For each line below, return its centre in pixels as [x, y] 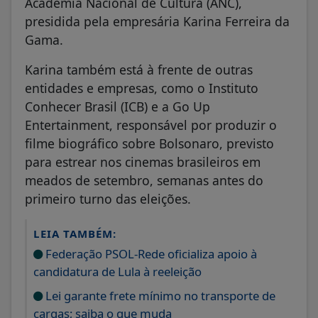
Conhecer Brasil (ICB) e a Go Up [117, 106]
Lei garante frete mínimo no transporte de [159, 295]
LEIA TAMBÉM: [75, 233]
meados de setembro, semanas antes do [144, 180]
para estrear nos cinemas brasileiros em [143, 161]
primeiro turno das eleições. [108, 198]
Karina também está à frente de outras [139, 69]
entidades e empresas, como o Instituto [142, 88]
